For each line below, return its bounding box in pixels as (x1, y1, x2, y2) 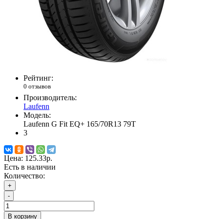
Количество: (4, 172, 45, 180)
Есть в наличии (4, 163, 56, 172)
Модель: (23, 111, 51, 120)
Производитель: (23, 93, 77, 102)
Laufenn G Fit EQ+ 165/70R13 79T (23, 120, 136, 129)
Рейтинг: (23, 74, 53, 83)
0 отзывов (23, 83, 51, 90)
